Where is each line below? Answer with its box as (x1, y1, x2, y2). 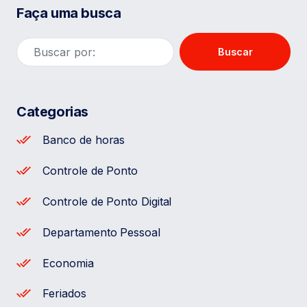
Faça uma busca (16, 5, 121, 22)
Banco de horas (42, 133, 125, 147)
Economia (42, 256, 94, 270)
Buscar (217, 46, 253, 58)
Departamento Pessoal (42, 225, 160, 239)
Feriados (42, 286, 86, 301)
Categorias (16, 103, 88, 121)
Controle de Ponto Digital (42, 194, 172, 208)
